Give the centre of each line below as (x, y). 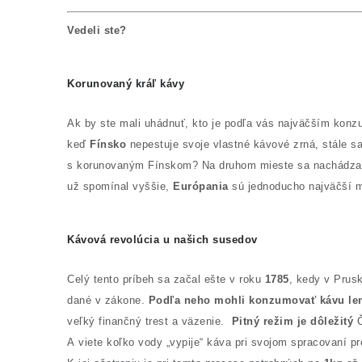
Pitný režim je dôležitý (292, 321)
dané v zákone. (108, 300)
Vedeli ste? (97, 30)
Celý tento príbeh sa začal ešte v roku (166, 279)
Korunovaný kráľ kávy (128, 84)
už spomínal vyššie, (120, 186)
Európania (201, 186)
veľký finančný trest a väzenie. (147, 321)
